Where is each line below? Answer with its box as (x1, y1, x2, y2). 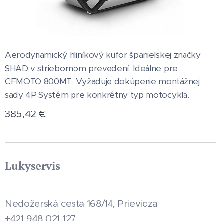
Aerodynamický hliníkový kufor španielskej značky (5, 49, 201, 60)
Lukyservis (5, 158, 60, 173)
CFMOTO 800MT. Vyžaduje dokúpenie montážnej (5, 76, 200, 87)
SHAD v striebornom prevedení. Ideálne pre (5, 63, 178, 74)
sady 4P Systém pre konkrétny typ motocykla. (5, 89, 189, 100)
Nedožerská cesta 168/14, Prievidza (5, 198, 158, 209)
